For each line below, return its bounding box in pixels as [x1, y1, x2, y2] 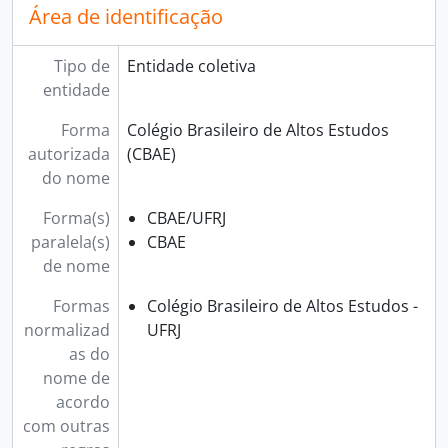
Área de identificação [29, 3, 223, 30]
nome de [42, 367, 110, 389]
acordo [55, 391, 110, 413]
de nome [42, 255, 110, 277]
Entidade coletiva [126, 55, 256, 77]
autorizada [27, 143, 110, 165]
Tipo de [53, 55, 110, 77]
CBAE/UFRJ [146, 207, 226, 229]
